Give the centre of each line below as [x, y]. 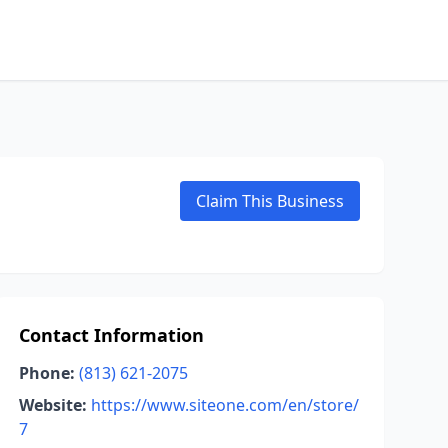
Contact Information [111, 335]
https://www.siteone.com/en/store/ [224, 405]
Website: [52, 405]
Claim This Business [270, 201]
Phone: [46, 373]
